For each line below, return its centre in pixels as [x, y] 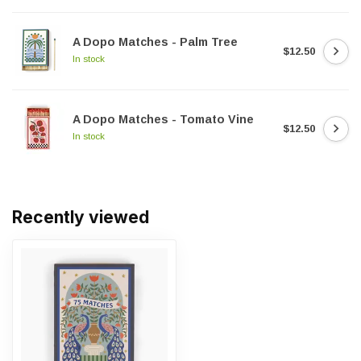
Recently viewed [81, 217]
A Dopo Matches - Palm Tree [155, 42]
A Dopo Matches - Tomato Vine [163, 119]
